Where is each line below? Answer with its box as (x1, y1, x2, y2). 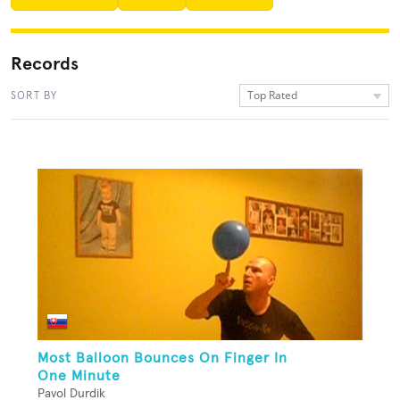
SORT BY (11, 89, 57, 102)
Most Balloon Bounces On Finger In (37, 351, 287, 366)
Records (11, 53, 79, 74)
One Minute (37, 369, 121, 384)
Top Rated (247, 87, 297, 103)
